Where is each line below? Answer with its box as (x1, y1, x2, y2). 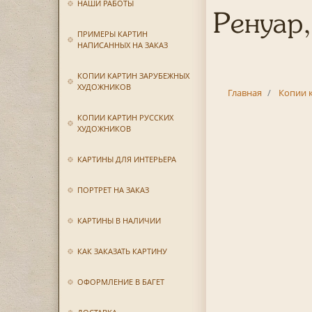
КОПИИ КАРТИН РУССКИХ (77, 112, 173, 123)
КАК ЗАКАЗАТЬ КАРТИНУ (77, 246, 167, 256)
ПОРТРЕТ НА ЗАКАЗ (77, 185, 149, 195)
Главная (227, 86, 262, 99)
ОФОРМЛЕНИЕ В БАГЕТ (77, 276, 164, 287)
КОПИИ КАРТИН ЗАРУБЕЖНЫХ (77, 70, 189, 81)
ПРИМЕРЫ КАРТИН (77, 29, 148, 39)
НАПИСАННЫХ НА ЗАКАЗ (77, 40, 168, 50)
